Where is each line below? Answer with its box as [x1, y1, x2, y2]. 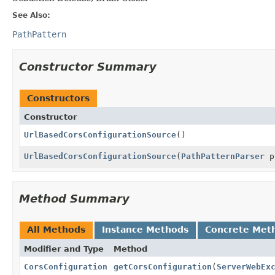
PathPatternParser [181, 151, 265, 161]
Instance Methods [102, 224, 188, 234]
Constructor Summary [19, 60, 157, 73]
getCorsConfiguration [114, 261, 212, 271]
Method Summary [19, 192, 130, 205]
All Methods [27, 224, 85, 234]
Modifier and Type [24, 244, 104, 254]
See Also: [12, 10, 50, 20]
